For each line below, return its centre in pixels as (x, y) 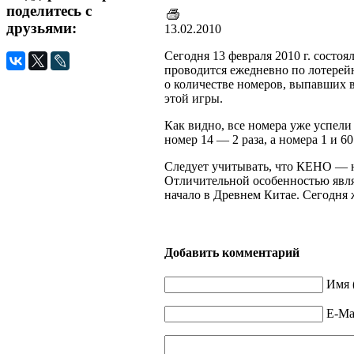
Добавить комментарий (232, 253)
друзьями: (41, 28)
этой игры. (194, 98)
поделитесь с (49, 10)
